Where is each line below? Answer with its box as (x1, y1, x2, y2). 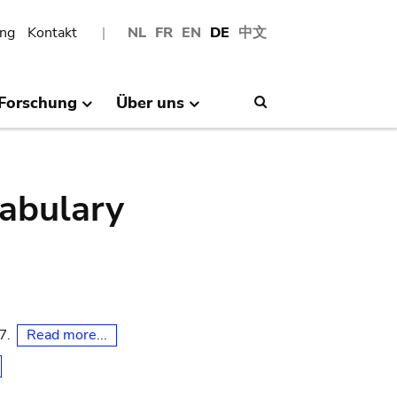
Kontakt (27, 23, 77, 43)
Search (267, 92, 307, 111)
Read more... (27, 325, 107, 345)
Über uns (115, 91, 184, 113)
